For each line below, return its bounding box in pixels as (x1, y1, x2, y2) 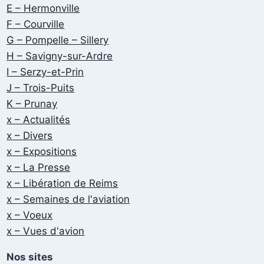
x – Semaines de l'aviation (6, 193, 130, 205)
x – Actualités (6, 113, 71, 126)
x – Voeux (6, 209, 53, 221)
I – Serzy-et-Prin (6, 65, 84, 78)
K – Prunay (6, 97, 58, 110)
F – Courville (6, 18, 65, 30)
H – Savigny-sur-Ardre (6, 49, 113, 62)
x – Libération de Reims (6, 177, 118, 189)
